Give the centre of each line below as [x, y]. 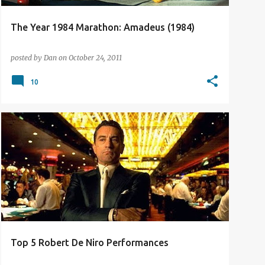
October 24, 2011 [95, 58]
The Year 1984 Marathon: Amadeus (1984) [103, 27]
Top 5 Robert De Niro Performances [90, 243]
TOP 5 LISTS [34, 133]
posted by [27, 58]
